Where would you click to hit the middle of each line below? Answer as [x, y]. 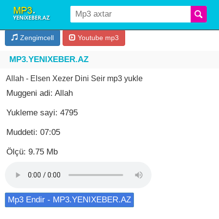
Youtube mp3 [97, 38]
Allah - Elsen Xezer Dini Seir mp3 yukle [74, 78]
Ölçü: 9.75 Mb [32, 152]
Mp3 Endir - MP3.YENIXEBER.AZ [69, 200]
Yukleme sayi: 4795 [42, 113]
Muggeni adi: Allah [40, 93]
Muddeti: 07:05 [33, 132]
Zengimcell [36, 38]
